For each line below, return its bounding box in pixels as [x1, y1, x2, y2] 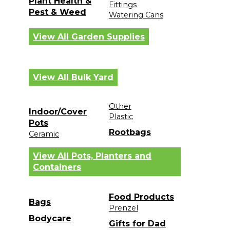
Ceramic [29, 129, 59, 139]
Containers [33, 162, 81, 172]
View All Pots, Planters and [33, 150, 151, 161]
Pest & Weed [29, 7, 86, 17]
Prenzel [108, 203, 138, 213]
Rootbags [108, 127, 151, 138]
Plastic [108, 112, 133, 122]
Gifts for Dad [108, 218, 166, 228]
